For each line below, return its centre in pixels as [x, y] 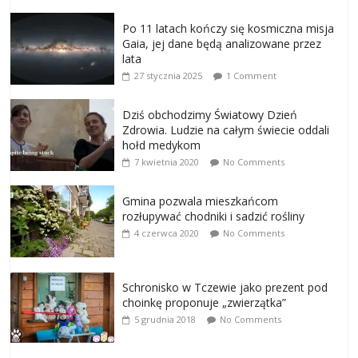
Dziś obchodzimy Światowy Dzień [210, 114]
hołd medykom [162, 145]
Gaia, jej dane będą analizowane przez [222, 43]
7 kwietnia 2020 [167, 161]
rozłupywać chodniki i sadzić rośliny [214, 216]
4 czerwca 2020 [167, 233]
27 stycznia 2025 [169, 75]
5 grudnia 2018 [165, 319]
